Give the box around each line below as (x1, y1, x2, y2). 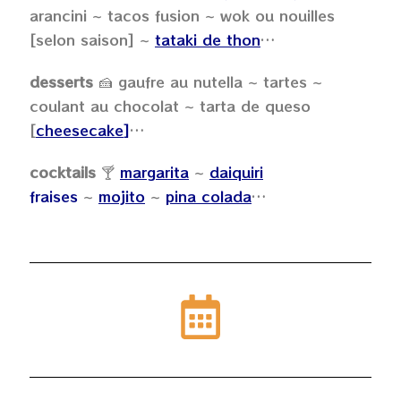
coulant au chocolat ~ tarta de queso (30, 94, 311, 116)
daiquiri (209, 160, 263, 183)
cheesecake (36, 118, 124, 141)
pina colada (166, 184, 252, 207)
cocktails (30, 160, 96, 183)
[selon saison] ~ (30, 28, 155, 50)
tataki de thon (155, 28, 260, 50)
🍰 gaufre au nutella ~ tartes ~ (98, 70, 322, 92)
